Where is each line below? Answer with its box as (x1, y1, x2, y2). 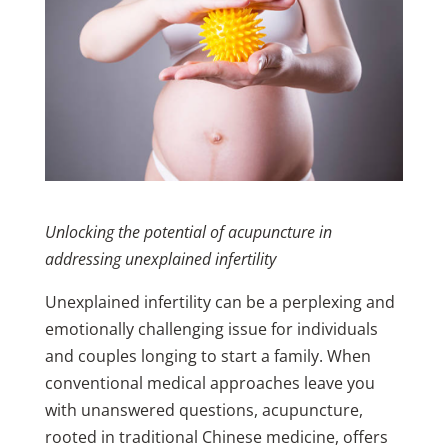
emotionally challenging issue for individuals (44, 318, 378, 341)
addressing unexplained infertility (44, 248, 276, 271)
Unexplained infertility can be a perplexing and (44, 291, 395, 314)
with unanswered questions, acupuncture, (44, 399, 363, 422)
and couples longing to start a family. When (44, 345, 371, 368)
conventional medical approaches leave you (44, 372, 375, 395)
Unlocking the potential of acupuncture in (44, 221, 332, 244)
